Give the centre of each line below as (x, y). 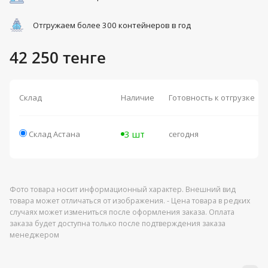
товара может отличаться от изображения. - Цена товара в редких (130, 201)
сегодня (184, 134)
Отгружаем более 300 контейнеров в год (112, 25)
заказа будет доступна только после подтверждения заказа (118, 224)
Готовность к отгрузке (212, 98)
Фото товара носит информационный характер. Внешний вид (123, 190)
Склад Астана (54, 134)
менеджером (34, 235)
